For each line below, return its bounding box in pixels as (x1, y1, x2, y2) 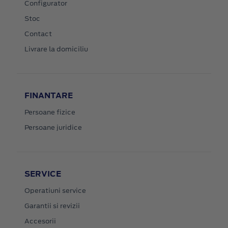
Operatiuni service (24, 185, 86, 195)
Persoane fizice (24, 107, 75, 117)
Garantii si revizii (24, 201, 80, 211)
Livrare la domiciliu (24, 44, 88, 54)
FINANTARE (24, 90, 73, 101)
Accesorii (24, 216, 56, 226)
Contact (24, 28, 52, 39)
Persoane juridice (24, 122, 82, 132)
